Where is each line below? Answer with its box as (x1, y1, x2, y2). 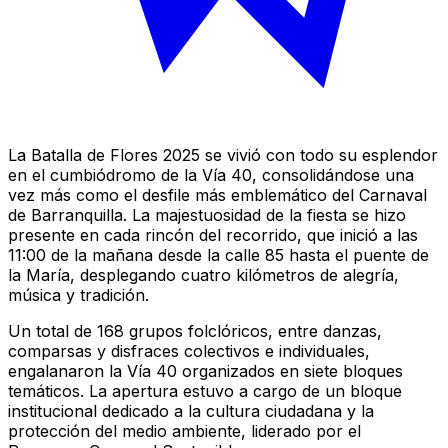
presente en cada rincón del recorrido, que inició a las (8, 224, 418, 245)
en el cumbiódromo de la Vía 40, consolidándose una (8, 164, 414, 185)
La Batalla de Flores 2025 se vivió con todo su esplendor (8, 144, 438, 165)
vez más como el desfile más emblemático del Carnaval (8, 184, 427, 205)
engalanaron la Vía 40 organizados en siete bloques (8, 360, 403, 381)
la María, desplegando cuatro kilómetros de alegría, (8, 264, 399, 285)
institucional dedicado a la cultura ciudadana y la (8, 400, 374, 421)
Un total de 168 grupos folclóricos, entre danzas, (8, 320, 382, 341)
